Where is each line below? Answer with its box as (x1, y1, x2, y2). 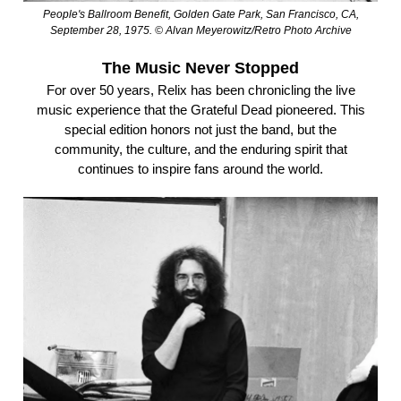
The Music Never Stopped (102, 59, 299, 78)
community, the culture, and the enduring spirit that (54, 141, 347, 158)
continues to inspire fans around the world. (78, 161, 323, 177)
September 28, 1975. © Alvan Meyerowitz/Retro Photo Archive (49, 24, 352, 38)
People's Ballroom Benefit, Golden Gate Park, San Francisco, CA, (42, 8, 359, 21)
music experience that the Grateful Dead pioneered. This (36, 102, 365, 118)
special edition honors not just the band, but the (64, 122, 337, 138)
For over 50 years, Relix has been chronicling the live (46, 82, 355, 98)
